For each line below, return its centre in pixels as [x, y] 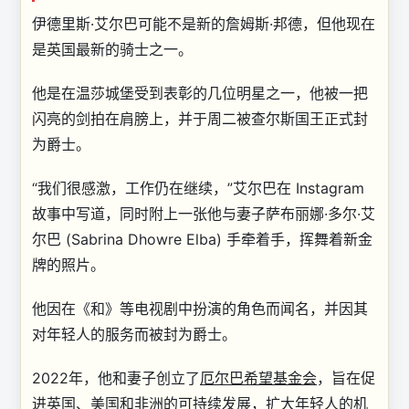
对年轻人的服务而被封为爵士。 [136, 334]
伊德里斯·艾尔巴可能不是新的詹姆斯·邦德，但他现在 [204, 24]
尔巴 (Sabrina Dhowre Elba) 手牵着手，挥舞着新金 [202, 239]
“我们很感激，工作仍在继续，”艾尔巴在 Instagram [198, 188]
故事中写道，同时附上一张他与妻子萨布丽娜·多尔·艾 [204, 214]
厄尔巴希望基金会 [258, 378]
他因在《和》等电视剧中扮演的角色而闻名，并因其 [200, 309]
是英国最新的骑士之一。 [112, 49]
